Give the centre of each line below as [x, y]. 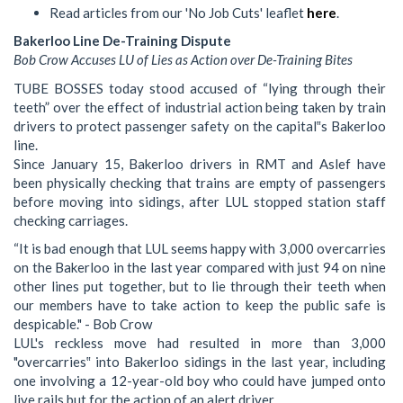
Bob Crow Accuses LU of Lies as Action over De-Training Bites [183, 60]
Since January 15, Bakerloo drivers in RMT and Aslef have [200, 163]
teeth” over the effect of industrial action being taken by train [200, 107]
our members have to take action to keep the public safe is [200, 305]
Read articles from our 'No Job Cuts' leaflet [178, 12]
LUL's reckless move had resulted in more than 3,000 [200, 343]
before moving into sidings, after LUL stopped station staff [200, 201]
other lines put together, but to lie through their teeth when [200, 287]
